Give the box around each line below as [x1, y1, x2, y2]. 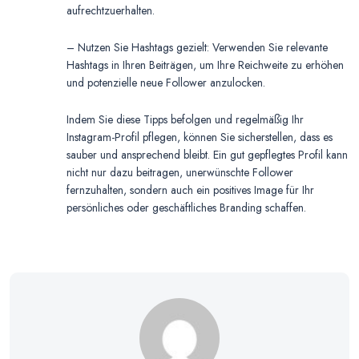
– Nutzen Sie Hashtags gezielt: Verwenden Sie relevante [67, 39, 328, 56]
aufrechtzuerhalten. [67, 2, 155, 19]
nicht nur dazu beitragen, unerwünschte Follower [67, 164, 293, 181]
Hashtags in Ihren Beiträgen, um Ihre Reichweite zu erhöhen [67, 57, 344, 74]
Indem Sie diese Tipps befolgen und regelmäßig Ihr [67, 111, 304, 128]
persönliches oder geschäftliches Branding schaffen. [67, 200, 306, 216]
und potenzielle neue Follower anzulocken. [67, 75, 265, 91]
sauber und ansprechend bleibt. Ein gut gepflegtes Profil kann [67, 147, 348, 163]
